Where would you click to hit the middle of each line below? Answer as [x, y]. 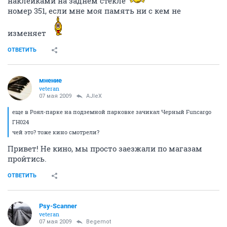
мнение [50, 80]
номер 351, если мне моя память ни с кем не [94, 11]
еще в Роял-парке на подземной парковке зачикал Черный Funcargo [112, 112]
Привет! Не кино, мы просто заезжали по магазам [105, 148]
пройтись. [27, 159]
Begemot [99, 222]
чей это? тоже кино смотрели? [56, 132]
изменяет [28, 33]
